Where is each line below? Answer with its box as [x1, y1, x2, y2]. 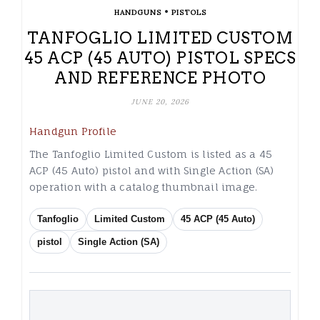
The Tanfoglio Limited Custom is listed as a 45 [29, 148, 273, 161]
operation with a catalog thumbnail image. [29, 181, 258, 194]
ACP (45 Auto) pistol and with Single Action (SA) [29, 164, 274, 177]
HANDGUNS [114, 8, 161, 18]
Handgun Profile [29, 125, 116, 138]
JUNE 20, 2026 [131, 97, 189, 107]
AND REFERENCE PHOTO [54, 69, 266, 88]
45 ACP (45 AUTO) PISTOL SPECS [24, 49, 296, 68]
